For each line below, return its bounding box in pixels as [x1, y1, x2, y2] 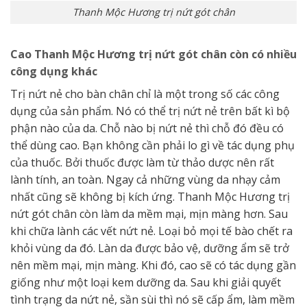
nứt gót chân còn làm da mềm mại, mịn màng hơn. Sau [10, 206, 288, 222]
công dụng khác [10, 64, 97, 79]
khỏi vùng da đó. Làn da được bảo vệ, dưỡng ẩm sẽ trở [10, 241, 289, 256]
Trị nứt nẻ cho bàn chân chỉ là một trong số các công [10, 86, 280, 102]
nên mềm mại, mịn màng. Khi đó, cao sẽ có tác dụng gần [10, 258, 296, 273]
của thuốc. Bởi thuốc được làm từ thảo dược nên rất [10, 155, 274, 171]
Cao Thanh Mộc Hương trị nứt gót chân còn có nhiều [10, 47, 297, 62]
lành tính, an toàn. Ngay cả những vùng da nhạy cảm [10, 172, 280, 188]
